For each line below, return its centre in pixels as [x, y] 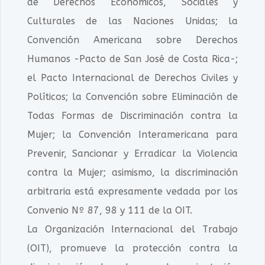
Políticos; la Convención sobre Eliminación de [132, 97]
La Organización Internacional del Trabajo [132, 229]
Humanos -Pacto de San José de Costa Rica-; [132, 59]
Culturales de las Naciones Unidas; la [132, 21]
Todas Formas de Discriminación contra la [132, 116]
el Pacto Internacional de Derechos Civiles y [132, 78]
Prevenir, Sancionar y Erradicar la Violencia [132, 153]
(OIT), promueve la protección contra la [132, 248]
